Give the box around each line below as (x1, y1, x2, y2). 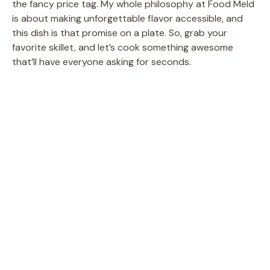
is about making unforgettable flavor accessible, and (12, 11, 243, 25)
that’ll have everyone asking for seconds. (12, 55, 191, 68)
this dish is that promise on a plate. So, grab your (12, 26, 227, 39)
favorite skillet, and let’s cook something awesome (12, 40, 233, 54)
